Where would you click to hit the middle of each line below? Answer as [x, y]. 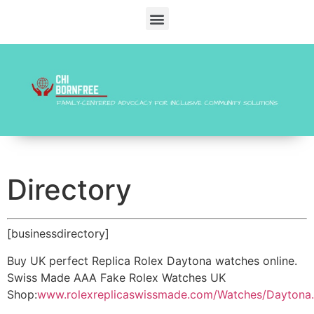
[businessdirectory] [58, 234]
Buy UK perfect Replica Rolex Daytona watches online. [152, 260]
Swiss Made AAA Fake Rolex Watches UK [116, 277]
